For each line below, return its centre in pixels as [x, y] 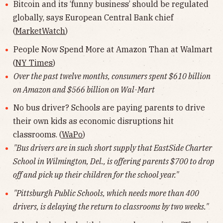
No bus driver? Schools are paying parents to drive [109, 108]
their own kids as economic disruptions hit [93, 121]
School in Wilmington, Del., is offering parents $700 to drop [114, 162]
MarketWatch [40, 31]
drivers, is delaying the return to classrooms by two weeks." [111, 207]
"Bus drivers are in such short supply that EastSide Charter [112, 148]
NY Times [34, 62]
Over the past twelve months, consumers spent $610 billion [112, 76]
